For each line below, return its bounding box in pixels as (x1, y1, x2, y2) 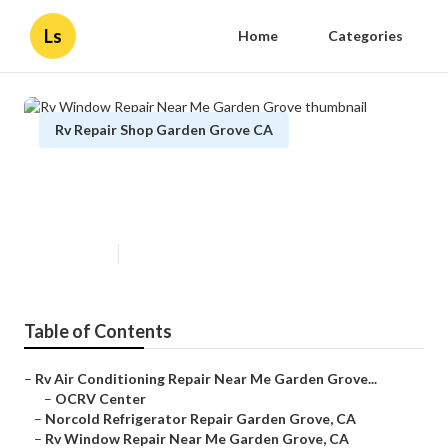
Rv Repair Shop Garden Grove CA (55, 121, 273, 138)
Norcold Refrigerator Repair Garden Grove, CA (45, 410, 356, 428)
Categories (328, 27, 403, 44)
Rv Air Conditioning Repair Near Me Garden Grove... (35, 370, 377, 388)
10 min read (129, 246, 193, 262)
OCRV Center (55, 390, 146, 408)
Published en (39, 246, 108, 262)
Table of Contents (24, 320, 172, 343)
